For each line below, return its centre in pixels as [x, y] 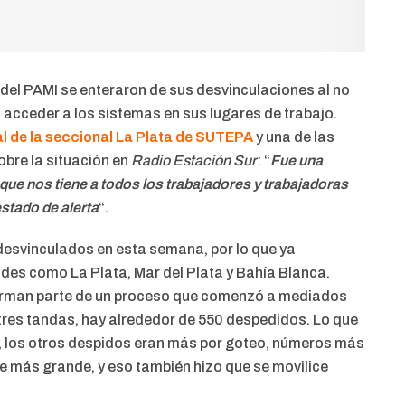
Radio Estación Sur [194, 161]
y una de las [294, 137]
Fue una [297, 161]
